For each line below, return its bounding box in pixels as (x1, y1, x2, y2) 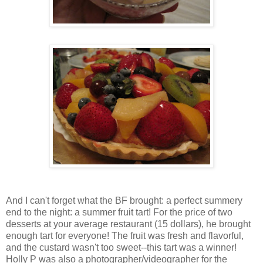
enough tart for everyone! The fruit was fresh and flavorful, (6, 231, 244, 241)
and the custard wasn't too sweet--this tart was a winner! (6, 242, 237, 253)
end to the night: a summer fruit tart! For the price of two (6, 207, 232, 218)
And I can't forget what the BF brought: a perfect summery (6, 195, 242, 206)
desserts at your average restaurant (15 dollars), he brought (6, 219, 251, 230)
